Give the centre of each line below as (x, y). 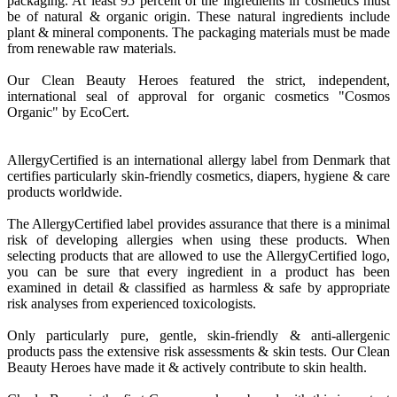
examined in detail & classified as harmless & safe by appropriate (198, 288)
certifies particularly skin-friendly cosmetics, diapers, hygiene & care (198, 176)
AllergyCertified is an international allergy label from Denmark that (198, 160)
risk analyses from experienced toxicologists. (132, 304)
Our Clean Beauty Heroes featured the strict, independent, (198, 81)
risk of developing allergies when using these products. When (198, 240)
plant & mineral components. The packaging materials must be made (198, 33)
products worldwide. (65, 192)
